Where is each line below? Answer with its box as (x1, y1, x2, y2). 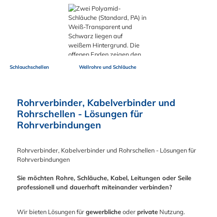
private (137, 208, 158, 216)
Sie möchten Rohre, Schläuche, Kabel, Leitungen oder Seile (17, 174, 191, 182)
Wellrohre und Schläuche (78, 63, 136, 70)
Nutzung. (158, 208, 185, 216)
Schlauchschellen (10, 63, 49, 70)
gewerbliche (86, 208, 121, 216)
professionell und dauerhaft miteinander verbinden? (17, 183, 172, 191)
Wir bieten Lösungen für (17, 208, 86, 216)
